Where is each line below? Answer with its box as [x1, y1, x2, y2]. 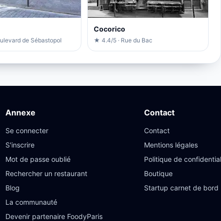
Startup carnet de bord [144, 183, 219, 192]
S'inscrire [5, 140, 35, 149]
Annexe [5, 107, 36, 117]
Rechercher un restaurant [5, 169, 88, 178]
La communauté [5, 197, 58, 206]
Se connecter [5, 126, 49, 135]
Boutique [144, 169, 173, 178]
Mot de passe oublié [5, 154, 71, 163]
